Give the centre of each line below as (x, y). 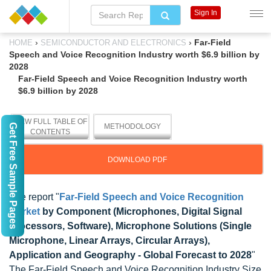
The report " (34, 197)
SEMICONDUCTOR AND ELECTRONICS (113, 43)
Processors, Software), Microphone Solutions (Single (130, 226)
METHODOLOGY (132, 126)
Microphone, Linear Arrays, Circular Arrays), (109, 240)
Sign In (205, 13)
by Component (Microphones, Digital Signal (141, 211)
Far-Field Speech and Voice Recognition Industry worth (133, 79)
